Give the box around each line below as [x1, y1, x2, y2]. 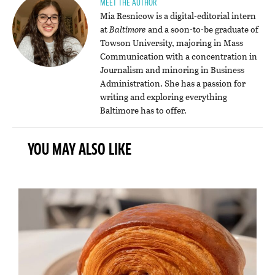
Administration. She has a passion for [99, 76, 246, 90]
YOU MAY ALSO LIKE [28, 142, 132, 158]
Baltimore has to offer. [99, 103, 187, 117]
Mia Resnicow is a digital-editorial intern [99, 9, 256, 22]
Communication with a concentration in [99, 49, 257, 63]
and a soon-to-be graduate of [145, 22, 258, 36]
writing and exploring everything [99, 90, 227, 103]
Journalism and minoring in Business [99, 63, 244, 76]
